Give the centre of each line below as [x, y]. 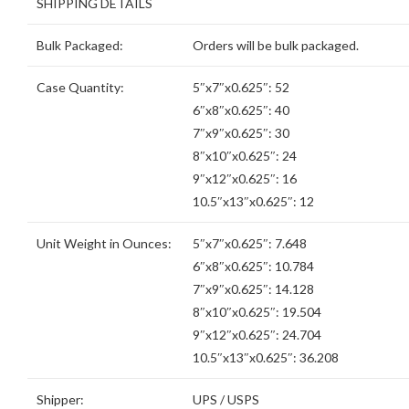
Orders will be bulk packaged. [276, 46]
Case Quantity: [80, 88]
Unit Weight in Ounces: [104, 244]
